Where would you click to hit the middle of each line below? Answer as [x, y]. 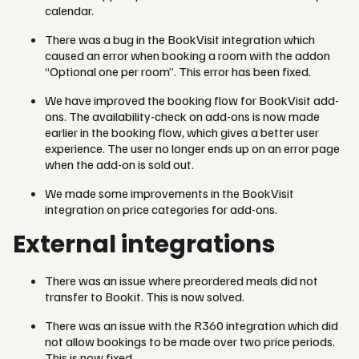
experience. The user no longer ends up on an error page [192, 148]
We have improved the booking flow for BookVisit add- [192, 100]
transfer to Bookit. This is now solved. [147, 296]
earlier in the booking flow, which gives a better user [182, 132]
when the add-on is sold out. [121, 164]
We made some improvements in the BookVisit [169, 193]
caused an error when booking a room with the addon [188, 55]
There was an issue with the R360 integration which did [192, 325]
